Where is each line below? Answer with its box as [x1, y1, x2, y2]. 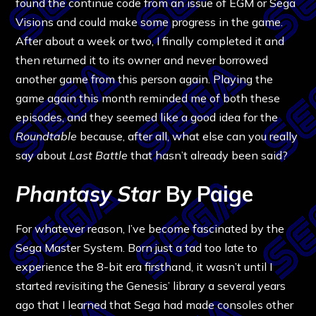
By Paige [160, 180, 254, 207]
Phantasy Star [16, 180, 161, 207]
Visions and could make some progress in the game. [16, 14, 284, 29]
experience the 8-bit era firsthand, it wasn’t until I [16, 259, 273, 274]
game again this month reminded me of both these [16, 90, 281, 105]
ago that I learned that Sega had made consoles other [16, 297, 294, 312]
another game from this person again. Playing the [16, 71, 274, 86]
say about [16, 147, 70, 162]
